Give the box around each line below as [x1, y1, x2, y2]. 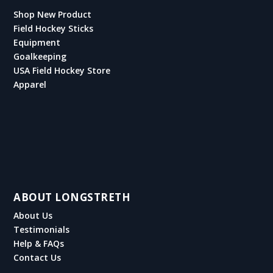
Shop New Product [13, 8, 92, 20]
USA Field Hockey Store [13, 64, 111, 76]
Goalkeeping [13, 50, 67, 62]
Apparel [13, 78, 47, 90]
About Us [13, 209, 53, 221]
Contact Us [13, 251, 62, 263]
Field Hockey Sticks [13, 22, 94, 34]
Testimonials [13, 223, 70, 235]
